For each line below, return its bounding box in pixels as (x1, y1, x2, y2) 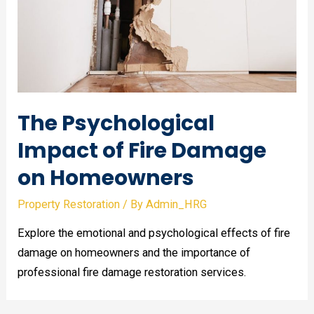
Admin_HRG (146, 197, 207, 211)
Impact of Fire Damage (18, 135, 267, 165)
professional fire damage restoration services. (18, 266, 247, 280)
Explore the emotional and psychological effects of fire (18, 226, 291, 240)
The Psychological (18, 108, 215, 138)
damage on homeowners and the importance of (18, 246, 251, 260)
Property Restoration (18, 197, 121, 211)
